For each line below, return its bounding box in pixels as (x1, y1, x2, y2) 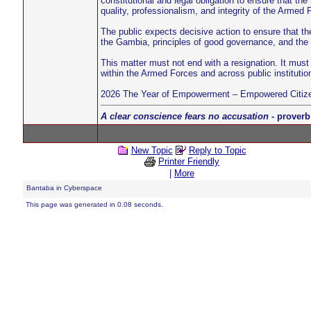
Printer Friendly (158, 156, 219, 167)
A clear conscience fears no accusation (100, 111, 269, 121)
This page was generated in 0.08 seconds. (25, 201, 163, 208)
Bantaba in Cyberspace (26, 184, 102, 192)
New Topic (131, 145, 173, 155)
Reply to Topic (188, 145, 246, 155)
